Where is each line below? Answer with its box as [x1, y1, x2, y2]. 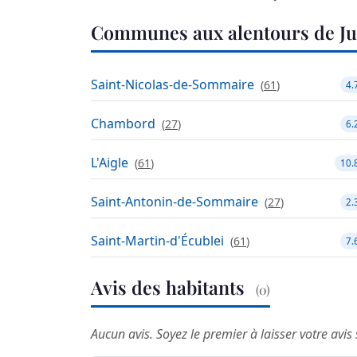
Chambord [91, 115, 155, 133]
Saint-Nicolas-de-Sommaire [91, 76, 254, 94]
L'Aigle [91, 154, 128, 172]
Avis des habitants [91, 275, 249, 300]
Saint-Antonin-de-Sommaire [91, 193, 258, 211]
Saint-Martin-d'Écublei [91, 232, 224, 250]
